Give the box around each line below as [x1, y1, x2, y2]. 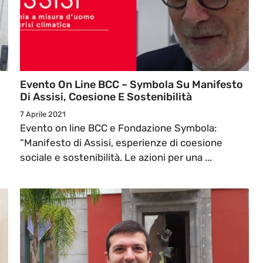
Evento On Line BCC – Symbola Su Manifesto [20, 78, 243, 92]
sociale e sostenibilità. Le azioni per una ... [20, 151, 212, 164]
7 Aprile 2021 [20, 110, 66, 119]
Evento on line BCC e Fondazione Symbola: [20, 122, 217, 134]
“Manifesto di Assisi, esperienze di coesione [20, 137, 222, 149]
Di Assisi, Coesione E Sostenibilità [20, 90, 192, 104]
